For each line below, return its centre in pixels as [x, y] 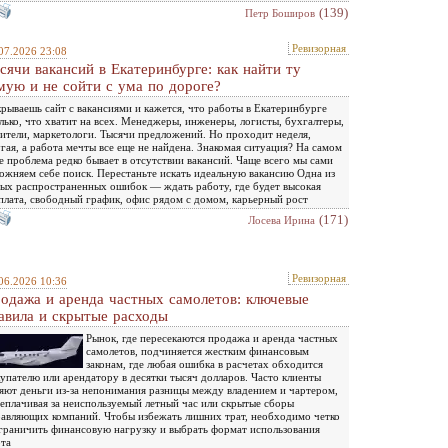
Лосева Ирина [281, 219]
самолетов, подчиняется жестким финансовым [197, 350]
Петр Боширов [280, 12]
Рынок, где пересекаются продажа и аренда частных [212, 337]
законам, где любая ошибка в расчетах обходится [204, 363]
